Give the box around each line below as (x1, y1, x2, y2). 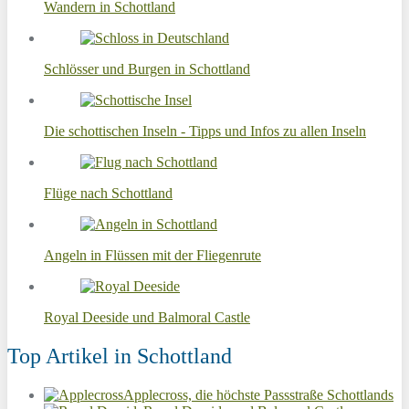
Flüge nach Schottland (44, 184, 173, 201)
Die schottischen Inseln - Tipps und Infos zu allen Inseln (44, 122, 366, 139)
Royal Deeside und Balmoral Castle (44, 309, 250, 325)
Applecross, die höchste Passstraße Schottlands (123, 386, 393, 403)
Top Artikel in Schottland (7, 343, 232, 368)
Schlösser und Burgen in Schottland (44, 60, 250, 77)
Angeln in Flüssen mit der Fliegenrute (44, 246, 261, 263)
